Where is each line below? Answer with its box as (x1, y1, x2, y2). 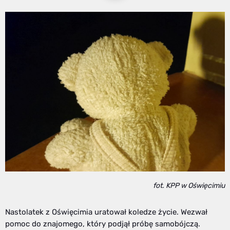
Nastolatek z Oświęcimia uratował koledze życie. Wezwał (5, 207, 207, 217)
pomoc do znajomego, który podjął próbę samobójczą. (5, 219, 200, 229)
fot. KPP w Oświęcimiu (153, 181, 225, 190)
